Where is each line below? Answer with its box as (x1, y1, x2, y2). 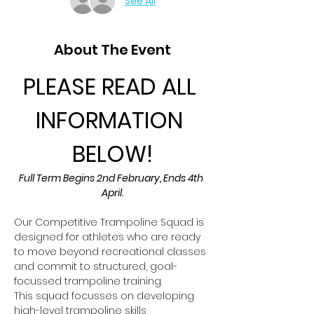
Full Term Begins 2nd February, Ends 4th (19, 170, 205, 185)
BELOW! (71, 137, 153, 170)
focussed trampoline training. (14, 273, 162, 288)
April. (101, 185, 123, 200)
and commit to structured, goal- (14, 259, 177, 273)
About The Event (53, 39, 171, 60)
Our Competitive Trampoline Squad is (14, 214, 207, 229)
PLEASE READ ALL (22, 70, 202, 102)
